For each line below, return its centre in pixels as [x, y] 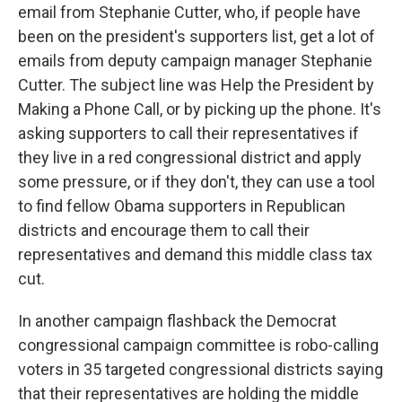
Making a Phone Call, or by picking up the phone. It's [200, 109]
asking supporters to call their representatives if [188, 133]
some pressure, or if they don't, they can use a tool [197, 182]
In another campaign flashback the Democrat [177, 321]
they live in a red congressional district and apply [190, 157]
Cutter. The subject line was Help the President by [196, 85]
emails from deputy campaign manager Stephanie [195, 61]
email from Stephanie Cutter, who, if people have [189, 12]
